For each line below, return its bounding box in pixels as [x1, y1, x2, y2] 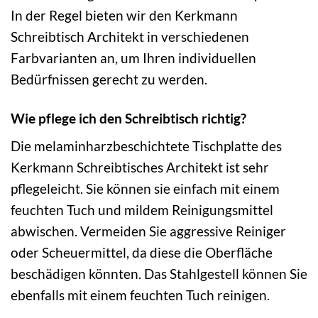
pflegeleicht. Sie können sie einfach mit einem [11, 180, 280, 197]
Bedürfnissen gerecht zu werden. [11, 70, 207, 87]
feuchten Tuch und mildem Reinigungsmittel [11, 202, 273, 219]
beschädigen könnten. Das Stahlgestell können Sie [11, 265, 307, 283]
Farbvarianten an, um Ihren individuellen [11, 49, 256, 66]
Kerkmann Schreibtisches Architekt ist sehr [11, 159, 269, 176]
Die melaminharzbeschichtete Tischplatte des [11, 138, 282, 155]
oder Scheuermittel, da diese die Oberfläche [11, 244, 273, 261]
